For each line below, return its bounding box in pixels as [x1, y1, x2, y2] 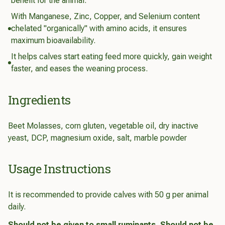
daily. [8, 202, 26, 212]
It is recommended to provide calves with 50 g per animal [8, 190, 208, 200]
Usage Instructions [8, 161, 111, 177]
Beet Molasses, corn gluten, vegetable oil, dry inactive [8, 121, 198, 131]
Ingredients [8, 91, 71, 108]
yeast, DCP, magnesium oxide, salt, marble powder [8, 133, 187, 143]
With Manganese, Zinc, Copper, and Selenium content [11, 12, 200, 22]
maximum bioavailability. [11, 36, 95, 46]
